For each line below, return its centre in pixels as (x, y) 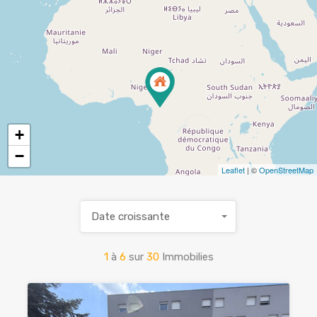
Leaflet (233, 170)
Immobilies (188, 257)
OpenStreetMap (286, 170)
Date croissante (131, 217)
